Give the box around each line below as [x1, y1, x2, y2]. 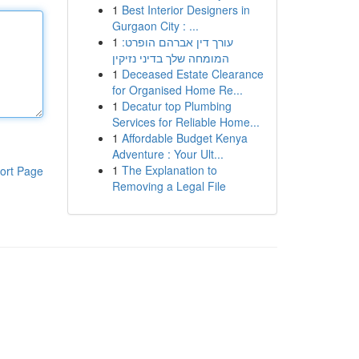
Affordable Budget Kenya [121, 130, 248, 146]
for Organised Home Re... [111, 82, 243, 98]
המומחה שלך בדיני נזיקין [111, 50, 229, 66]
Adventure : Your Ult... [111, 146, 224, 162]
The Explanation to [121, 162, 217, 178]
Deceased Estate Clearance [121, 66, 264, 82]
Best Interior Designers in [121, 2, 250, 18]
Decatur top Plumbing [121, 98, 232, 114]
